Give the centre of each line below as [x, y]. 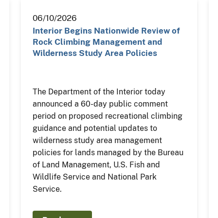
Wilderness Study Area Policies [95, 53]
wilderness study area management [97, 140]
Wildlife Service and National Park [94, 177]
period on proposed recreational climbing [107, 116]
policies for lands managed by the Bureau [108, 152]
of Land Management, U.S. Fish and [96, 164]
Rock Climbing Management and [97, 42]
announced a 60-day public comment [100, 104]
